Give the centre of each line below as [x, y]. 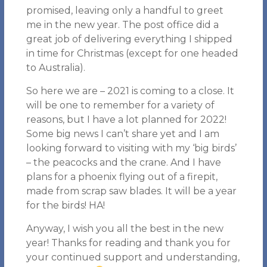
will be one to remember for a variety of [120, 105]
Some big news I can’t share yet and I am [122, 133]
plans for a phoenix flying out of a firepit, [122, 176]
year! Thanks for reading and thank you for [128, 243]
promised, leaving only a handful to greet [125, 10]
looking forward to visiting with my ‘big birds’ [131, 148]
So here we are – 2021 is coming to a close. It [130, 91]
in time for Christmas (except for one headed [132, 53]
